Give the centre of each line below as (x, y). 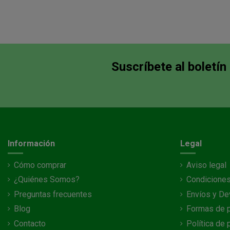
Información (31, 143)
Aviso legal (206, 165)
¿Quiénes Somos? (47, 180)
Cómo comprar (40, 165)
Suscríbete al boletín (169, 66)
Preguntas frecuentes (53, 194)
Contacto (30, 223)
